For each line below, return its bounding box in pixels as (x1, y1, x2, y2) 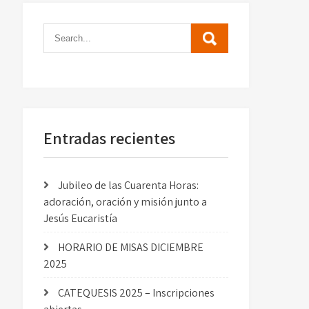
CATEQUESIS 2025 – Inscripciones (58, 286, 215, 300)
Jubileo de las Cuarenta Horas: (58, 178, 199, 192)
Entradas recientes (43, 127, 176, 149)
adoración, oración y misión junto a (43, 195, 208, 209)
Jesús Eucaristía (43, 211, 118, 226)
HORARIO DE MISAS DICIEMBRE (58, 240, 204, 255)
